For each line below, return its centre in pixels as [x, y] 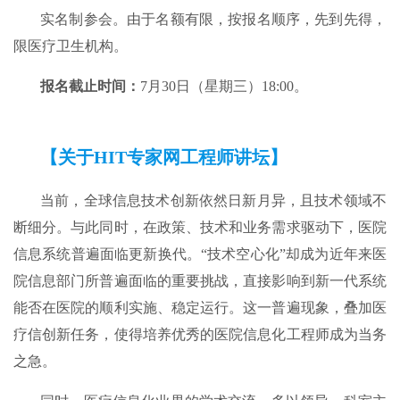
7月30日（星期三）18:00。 [224, 87]
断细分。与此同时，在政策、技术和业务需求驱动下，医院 [200, 228]
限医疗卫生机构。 [71, 46]
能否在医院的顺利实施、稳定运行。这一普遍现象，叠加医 [200, 308]
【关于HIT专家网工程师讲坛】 [164, 158]
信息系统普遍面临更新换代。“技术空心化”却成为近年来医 [200, 254]
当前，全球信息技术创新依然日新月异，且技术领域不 [213, 201]
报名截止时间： [90, 87]
